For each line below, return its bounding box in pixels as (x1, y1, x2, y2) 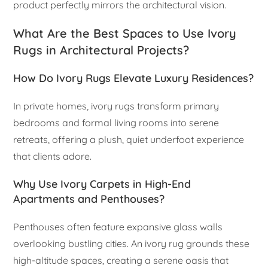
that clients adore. (13, 150, 92, 162)
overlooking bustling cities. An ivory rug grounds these (13, 237, 250, 249)
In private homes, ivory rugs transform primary (13, 99, 220, 112)
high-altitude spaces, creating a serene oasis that (13, 254, 229, 266)
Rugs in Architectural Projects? (13, 42, 190, 57)
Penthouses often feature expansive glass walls (13, 220, 223, 233)
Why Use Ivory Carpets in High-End (13, 176, 191, 191)
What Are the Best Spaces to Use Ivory (13, 25, 237, 41)
